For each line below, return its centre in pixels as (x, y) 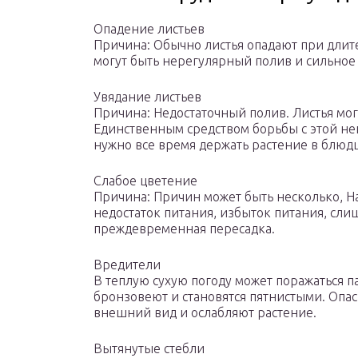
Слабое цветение (145, 181)
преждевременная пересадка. (184, 229)
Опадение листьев (149, 29)
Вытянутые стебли (149, 349)
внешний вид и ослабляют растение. (205, 313)
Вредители (127, 265)
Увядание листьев (147, 97)
